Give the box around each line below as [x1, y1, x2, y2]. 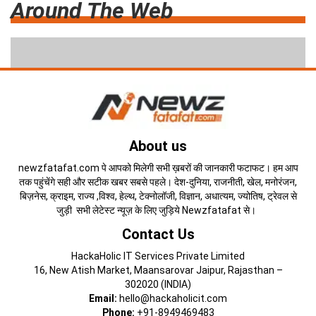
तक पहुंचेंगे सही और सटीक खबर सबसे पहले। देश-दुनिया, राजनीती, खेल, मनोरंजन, [19, 176, 297, 188]
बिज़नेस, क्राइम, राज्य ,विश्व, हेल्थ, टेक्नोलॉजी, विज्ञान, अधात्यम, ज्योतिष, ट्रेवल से [19, 190, 297, 202]
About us [129, 138, 187, 155]
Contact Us [121, 226, 195, 243]
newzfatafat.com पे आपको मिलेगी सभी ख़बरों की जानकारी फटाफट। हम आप [18, 162, 298, 174]
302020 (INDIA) [125, 279, 191, 291]
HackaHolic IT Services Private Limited [71, 250, 245, 262]
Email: [89, 293, 117, 305]
